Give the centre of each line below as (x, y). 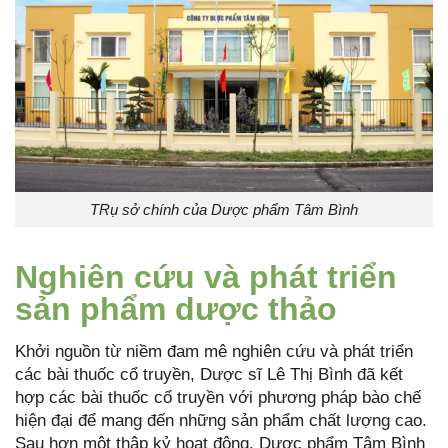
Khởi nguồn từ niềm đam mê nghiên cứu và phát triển (214, 352)
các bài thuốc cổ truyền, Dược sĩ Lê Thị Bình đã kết (209, 375)
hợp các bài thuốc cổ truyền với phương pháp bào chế (218, 398)
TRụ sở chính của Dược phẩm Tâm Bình (224, 210)
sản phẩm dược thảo (176, 309)
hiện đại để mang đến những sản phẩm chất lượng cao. (221, 421)
